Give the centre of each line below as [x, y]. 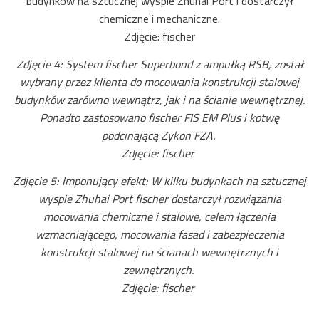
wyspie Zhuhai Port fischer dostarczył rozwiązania [159, 199]
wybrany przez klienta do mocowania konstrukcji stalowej [159, 82]
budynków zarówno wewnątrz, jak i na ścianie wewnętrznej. [159, 100]
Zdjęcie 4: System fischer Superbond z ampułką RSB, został [159, 64]
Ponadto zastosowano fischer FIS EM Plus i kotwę [159, 117]
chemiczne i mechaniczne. [159, 19]
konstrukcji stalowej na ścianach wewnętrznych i [159, 252]
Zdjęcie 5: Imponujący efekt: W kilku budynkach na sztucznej [159, 181]
